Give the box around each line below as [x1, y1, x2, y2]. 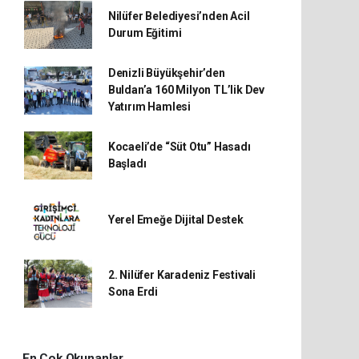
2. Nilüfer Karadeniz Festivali [107, 268, 256, 281]
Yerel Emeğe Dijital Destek [107, 212, 244, 226]
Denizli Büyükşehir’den [107, 67, 225, 79]
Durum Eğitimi [107, 26, 182, 39]
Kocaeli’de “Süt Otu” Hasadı [107, 140, 251, 153]
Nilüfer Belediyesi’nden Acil [107, 10, 250, 22]
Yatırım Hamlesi [107, 100, 191, 113]
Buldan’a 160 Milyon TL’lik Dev [107, 83, 265, 96]
